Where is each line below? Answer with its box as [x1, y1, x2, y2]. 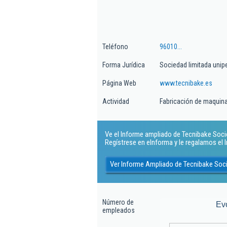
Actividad [102, 97, 129, 105]
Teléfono [102, 43, 128, 51]
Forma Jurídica [102, 61, 145, 69]
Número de [102, 198, 134, 206]
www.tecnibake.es [160, 79, 212, 87]
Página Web [102, 79, 136, 87]
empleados [102, 206, 135, 214]
